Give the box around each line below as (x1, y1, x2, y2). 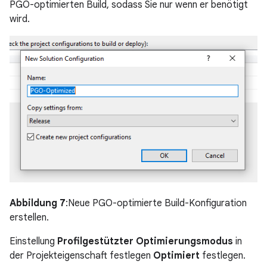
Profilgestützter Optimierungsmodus (57, 235, 233, 248)
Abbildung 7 (10, 197, 66, 210)
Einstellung (10, 235, 57, 248)
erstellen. (10, 212, 49, 224)
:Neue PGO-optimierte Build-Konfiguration (66, 197, 247, 210)
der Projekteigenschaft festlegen (10, 250, 153, 262)
